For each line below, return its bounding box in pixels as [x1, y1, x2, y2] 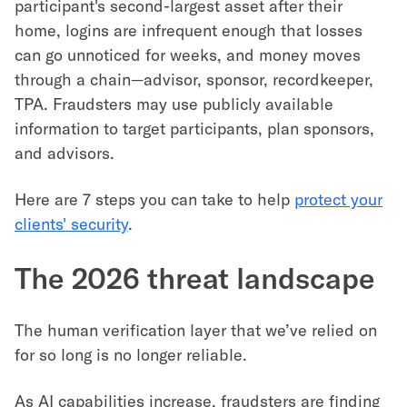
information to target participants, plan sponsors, [15, 118, 374, 138]
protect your [294, 189, 382, 209]
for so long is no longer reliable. [15, 344, 247, 364]
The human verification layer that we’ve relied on [15, 320, 377, 340]
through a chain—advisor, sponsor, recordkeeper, [15, 69, 373, 89]
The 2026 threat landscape [15, 260, 375, 294]
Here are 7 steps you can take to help [15, 189, 294, 209]
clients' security [15, 213, 128, 233]
